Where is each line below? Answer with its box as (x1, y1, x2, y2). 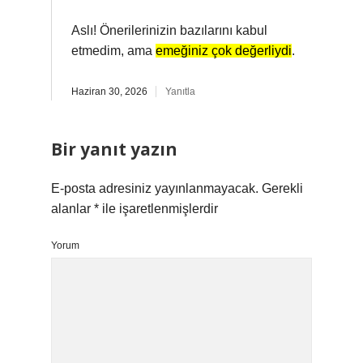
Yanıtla (165, 86, 195, 97)
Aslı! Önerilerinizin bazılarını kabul (71, 23, 267, 37)
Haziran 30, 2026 (71, 86, 147, 97)
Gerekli (262, 181, 303, 195)
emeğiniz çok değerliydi (156, 44, 292, 58)
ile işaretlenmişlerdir (99, 202, 218, 216)
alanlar (51, 202, 94, 216)
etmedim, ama (71, 44, 156, 58)
